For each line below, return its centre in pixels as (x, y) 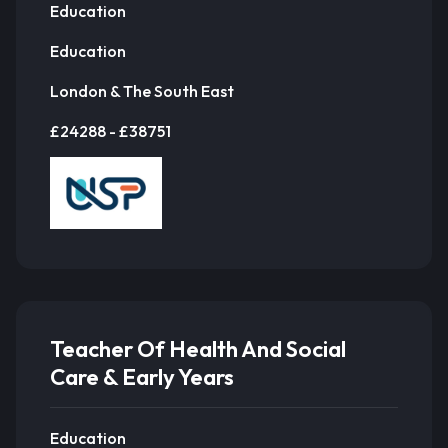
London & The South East (142, 90)
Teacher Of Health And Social (198, 348)
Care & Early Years (142, 376)
